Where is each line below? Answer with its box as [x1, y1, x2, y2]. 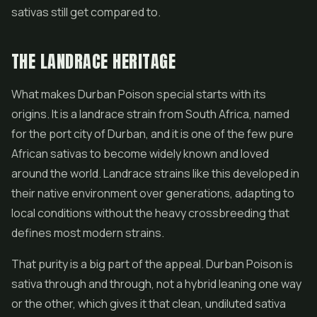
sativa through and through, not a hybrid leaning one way [11, 276, 301, 292]
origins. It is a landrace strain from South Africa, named [11, 106, 289, 122]
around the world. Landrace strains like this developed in [11, 166, 299, 181]
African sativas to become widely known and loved [11, 146, 269, 161]
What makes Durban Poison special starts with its [11, 86, 266, 102]
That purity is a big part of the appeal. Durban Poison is [11, 256, 293, 272]
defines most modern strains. [11, 225, 164, 241]
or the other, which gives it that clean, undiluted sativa [11, 296, 286, 311]
